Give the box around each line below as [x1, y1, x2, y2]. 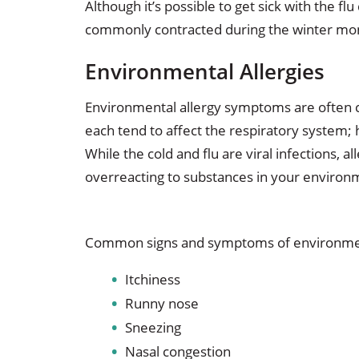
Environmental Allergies [84, 57, 325, 87]
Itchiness [124, 270, 180, 289]
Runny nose [124, 294, 199, 313]
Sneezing [124, 318, 181, 337]
